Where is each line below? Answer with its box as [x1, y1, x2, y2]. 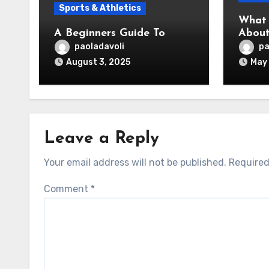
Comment [44, 183, 91, 195]
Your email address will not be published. [44, 157, 226, 168]
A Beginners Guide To [54, 28, 165, 39]
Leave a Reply [44, 130, 159, 147]
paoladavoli [74, 41, 124, 52]
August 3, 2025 [66, 57, 130, 67]
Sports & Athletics [59, 3, 141, 13]
